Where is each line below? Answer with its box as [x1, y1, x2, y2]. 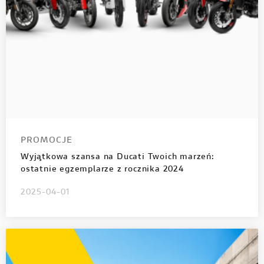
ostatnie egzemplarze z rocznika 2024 [21, 165, 184, 174]
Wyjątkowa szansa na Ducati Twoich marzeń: [21, 153, 214, 161]
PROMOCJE [21, 136, 72, 145]
